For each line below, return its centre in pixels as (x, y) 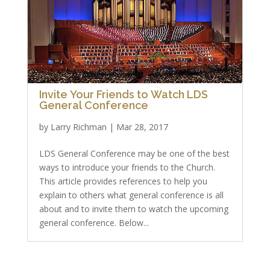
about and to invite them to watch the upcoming (133, 209)
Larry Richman (78, 127)
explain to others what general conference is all (131, 195)
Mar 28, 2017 (142, 127)
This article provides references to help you (123, 181)
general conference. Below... (94, 223)
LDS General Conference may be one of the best (134, 153)
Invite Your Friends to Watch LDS (123, 94)
